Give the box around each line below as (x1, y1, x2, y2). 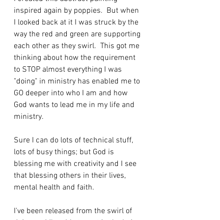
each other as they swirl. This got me (14, 41, 141, 51)
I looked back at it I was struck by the (14, 17, 140, 27)
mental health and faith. (14, 182, 96, 192)
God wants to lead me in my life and (14, 100, 137, 110)
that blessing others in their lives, (14, 170, 128, 181)
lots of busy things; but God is (14, 147, 116, 157)
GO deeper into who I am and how (14, 88, 130, 98)
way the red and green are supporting (14, 29, 142, 39)
